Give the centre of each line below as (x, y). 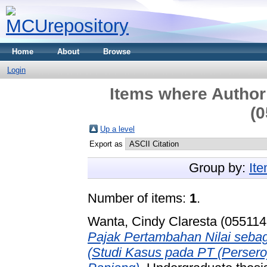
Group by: (219, 168)
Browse (117, 52)
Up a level (117, 129)
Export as (107, 144)
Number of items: (139, 198)
